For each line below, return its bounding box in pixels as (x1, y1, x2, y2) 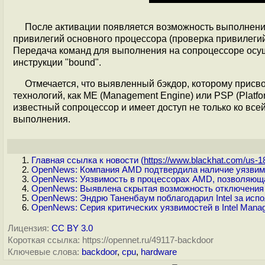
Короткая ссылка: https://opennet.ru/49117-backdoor (8, 235, 214, 245)
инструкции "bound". (13, 57, 101, 67)
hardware (141, 247, 177, 257)
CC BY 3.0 (51, 224, 93, 233)
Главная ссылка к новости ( (31, 156, 144, 165)
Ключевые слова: (8, 247, 79, 257)
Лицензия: (8, 224, 49, 233)
